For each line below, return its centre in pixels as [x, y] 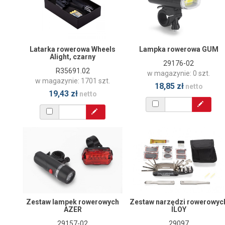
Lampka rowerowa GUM [179, 49]
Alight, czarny [73, 57]
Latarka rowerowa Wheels [73, 49]
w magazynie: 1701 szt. [73, 81]
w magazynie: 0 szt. [179, 73]
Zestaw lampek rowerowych [73, 202]
